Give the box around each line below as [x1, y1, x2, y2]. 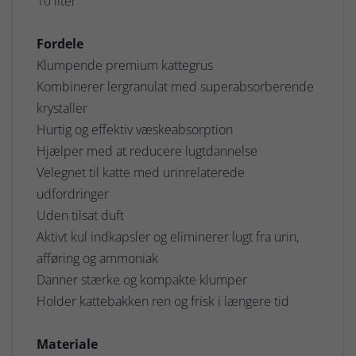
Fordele [37, 35, 83, 52]
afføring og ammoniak [37, 250, 158, 267]
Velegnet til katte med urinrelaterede [37, 164, 245, 181]
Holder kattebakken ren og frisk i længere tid [37, 292, 289, 310]
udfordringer [37, 185, 109, 203]
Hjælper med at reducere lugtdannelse [37, 142, 257, 160]
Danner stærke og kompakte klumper [37, 271, 247, 288]
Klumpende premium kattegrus [37, 56, 213, 74]
